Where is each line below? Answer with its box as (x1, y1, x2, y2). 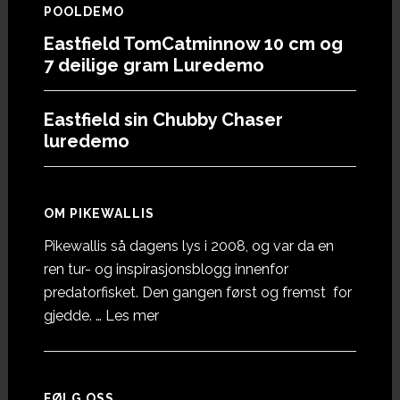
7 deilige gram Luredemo (43, 54, 264, 77)
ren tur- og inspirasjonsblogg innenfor (43, 261, 288, 279)
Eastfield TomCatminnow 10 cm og (43, 33, 343, 55)
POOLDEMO (43, 4, 124, 20)
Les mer (104, 307, 159, 325)
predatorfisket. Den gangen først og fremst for (43, 284, 352, 302)
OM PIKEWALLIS (43, 206, 154, 221)
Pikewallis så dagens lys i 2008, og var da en (43, 237, 334, 255)
